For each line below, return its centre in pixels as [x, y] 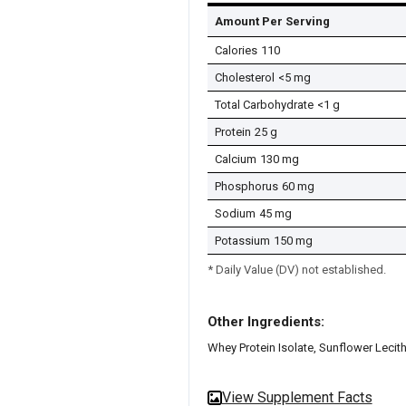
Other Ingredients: [266, 322]
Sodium [235, 214]
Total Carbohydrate [264, 105]
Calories [236, 51]
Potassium [242, 241]
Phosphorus [246, 187]
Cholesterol [244, 78]
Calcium [235, 159]
